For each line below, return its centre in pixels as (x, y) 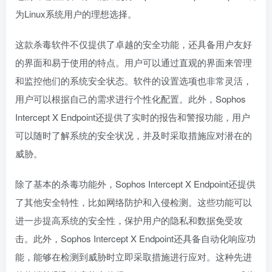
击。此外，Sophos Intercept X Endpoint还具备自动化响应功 (135, 238)
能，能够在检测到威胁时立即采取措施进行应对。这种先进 (134, 257)
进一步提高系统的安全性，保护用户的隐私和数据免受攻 (129, 220)
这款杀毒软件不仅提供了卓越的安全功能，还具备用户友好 (134, 44)
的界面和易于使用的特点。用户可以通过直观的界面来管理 (134, 62)
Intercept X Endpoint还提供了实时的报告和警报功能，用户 (133, 117)
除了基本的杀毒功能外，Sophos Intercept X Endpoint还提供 (135, 184)
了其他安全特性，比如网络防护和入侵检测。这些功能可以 (134, 202)
